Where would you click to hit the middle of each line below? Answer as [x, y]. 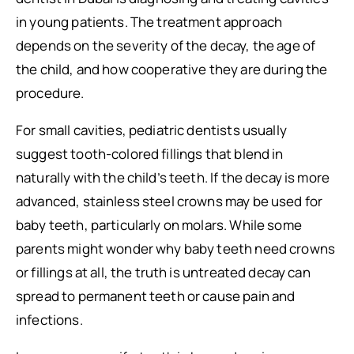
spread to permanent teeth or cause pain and [156, 296]
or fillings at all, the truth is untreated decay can [163, 272]
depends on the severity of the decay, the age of [166, 45]
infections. [49, 320]
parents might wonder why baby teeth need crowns [176, 249]
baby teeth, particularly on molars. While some [159, 225]
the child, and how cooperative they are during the [172, 69]
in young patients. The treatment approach [149, 22]
